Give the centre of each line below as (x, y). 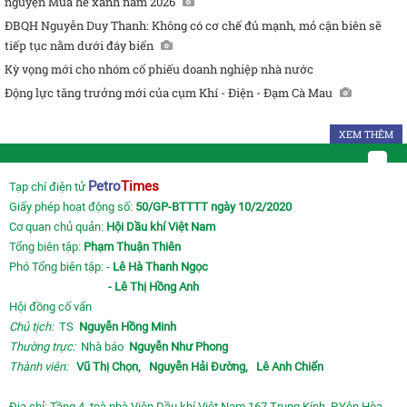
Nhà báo (105, 347)
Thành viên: (39, 367)
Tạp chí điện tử (49, 187)
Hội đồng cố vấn (50, 307)
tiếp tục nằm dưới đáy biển (79, 46)
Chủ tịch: (31, 327)
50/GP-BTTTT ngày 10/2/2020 (213, 207)
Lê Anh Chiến (290, 367)
